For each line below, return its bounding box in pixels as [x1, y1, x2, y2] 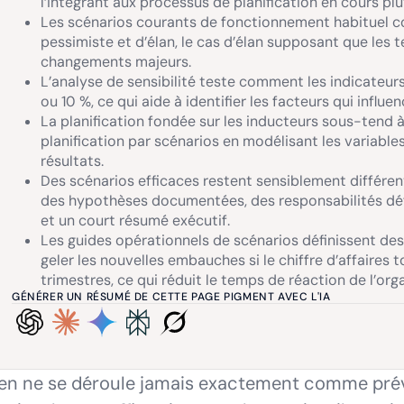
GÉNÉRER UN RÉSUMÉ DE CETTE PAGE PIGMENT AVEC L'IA [12, 289, 331, 304]
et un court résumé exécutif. [41, 211, 230, 230]
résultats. [41, 151, 104, 170]
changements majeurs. [41, 52, 191, 71]
